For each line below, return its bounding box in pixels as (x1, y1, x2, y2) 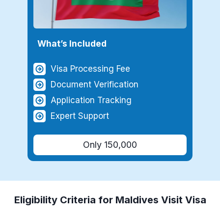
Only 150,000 (83, 139, 137, 150)
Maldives (115, 194, 159, 206)
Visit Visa (158, 194, 206, 206)
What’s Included (37, 38, 107, 49)
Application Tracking (51, 95, 132, 105)
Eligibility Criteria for (14, 194, 115, 206)
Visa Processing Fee (51, 63, 130, 74)
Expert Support (51, 110, 109, 121)
